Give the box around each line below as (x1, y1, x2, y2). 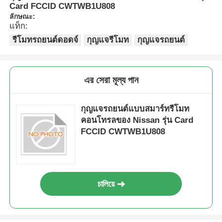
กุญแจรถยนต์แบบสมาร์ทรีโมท (81, 104, 190, 113)
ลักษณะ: (9, 12, 36, 20)
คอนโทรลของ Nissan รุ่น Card (81, 115, 194, 125)
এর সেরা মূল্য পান (84, 74, 138, 85)
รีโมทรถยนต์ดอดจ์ (12, 35, 79, 45)
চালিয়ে (98, 179, 115, 189)
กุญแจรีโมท (87, 35, 129, 45)
